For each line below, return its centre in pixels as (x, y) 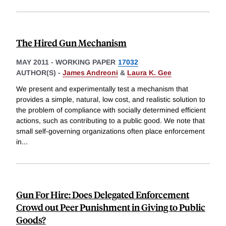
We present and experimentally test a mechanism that (102, 89)
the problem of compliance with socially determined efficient (111, 110)
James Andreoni (90, 73)
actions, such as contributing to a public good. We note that (110, 120)
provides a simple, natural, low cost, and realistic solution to (111, 99)
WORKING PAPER (86, 62)
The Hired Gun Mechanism (71, 43)
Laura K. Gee (149, 73)
